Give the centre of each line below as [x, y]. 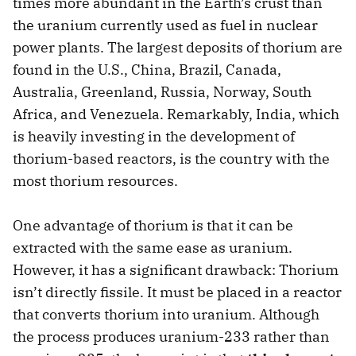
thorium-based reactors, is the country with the [171, 159]
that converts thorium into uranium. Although [166, 315]
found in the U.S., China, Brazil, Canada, [147, 70]
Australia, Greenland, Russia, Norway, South [162, 92]
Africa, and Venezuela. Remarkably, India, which [176, 114]
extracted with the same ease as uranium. [153, 248]
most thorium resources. [95, 181]
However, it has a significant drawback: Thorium [176, 270]
